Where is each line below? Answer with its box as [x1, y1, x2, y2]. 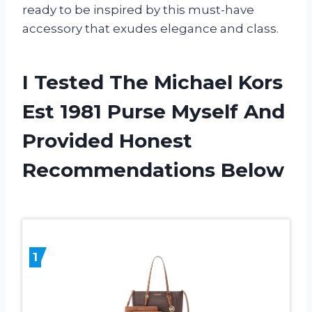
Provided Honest [22, 128, 192, 153]
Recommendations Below [22, 157, 284, 182]
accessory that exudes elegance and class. [22, 21, 279, 36]
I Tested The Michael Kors [22, 70, 283, 94]
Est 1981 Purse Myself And [22, 99, 285, 123]
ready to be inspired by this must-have [22, 2, 254, 17]
